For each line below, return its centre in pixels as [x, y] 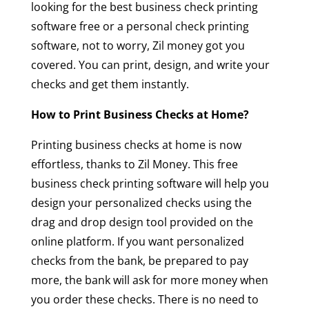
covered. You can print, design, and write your [150, 64]
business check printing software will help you [150, 183]
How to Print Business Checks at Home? [140, 114]
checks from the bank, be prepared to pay [139, 260]
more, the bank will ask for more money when [149, 280]
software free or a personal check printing [140, 26]
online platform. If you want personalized [137, 241]
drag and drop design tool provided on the [142, 222]
